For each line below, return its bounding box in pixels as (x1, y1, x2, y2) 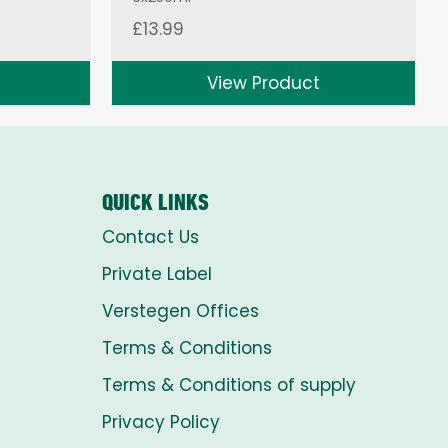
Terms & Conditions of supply (102, 372, 356, 397)
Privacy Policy (102, 409, 220, 434)
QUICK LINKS (102, 187, 209, 216)
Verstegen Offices (102, 298, 259, 323)
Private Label (102, 261, 212, 286)
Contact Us (102, 224, 199, 249)
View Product (207, 70, 320, 95)
